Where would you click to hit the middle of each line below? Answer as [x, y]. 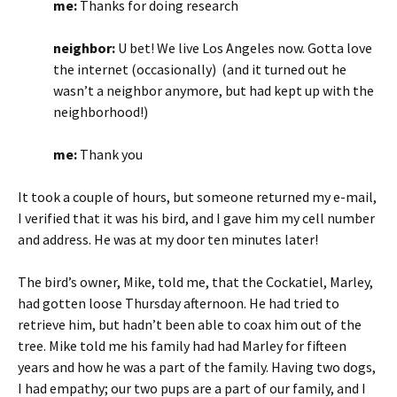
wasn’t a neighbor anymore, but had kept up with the [214, 91]
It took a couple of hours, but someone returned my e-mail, [197, 197]
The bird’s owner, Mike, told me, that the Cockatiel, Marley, [195, 282]
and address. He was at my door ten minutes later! [168, 240]
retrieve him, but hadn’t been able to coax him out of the [190, 325]
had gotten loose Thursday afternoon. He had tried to [179, 304]
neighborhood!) [101, 112]
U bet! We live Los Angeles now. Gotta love [244, 48]
